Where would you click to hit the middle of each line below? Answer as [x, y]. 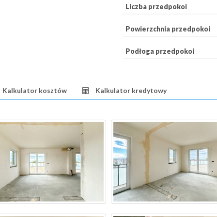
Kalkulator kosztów [35, 90]
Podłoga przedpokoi [160, 51]
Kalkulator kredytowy [131, 90]
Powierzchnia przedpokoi [168, 29]
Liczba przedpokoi [156, 6]
